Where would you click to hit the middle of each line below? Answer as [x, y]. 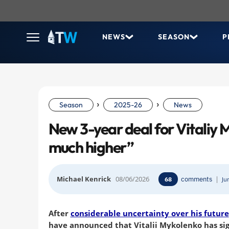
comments [197, 179]
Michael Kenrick [84, 179]
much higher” [91, 147]
